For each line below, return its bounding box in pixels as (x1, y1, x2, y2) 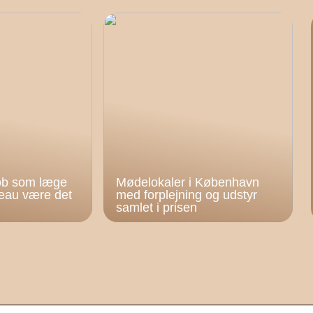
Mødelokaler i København (116, 175, 260, 189)
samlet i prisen (116, 201, 198, 214)
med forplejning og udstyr (116, 188, 258, 202)
